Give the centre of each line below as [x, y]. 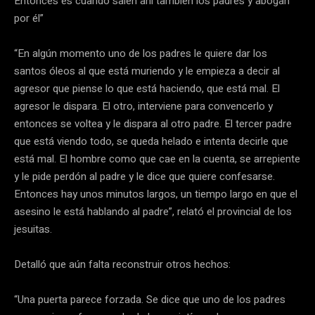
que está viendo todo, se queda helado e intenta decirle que [151, 142]
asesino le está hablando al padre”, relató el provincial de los [153, 212]
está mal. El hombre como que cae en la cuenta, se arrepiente [157, 159]
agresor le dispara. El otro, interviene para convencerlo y [143, 107]
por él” [29, 19]
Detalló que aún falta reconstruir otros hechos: [122, 265]
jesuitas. [33, 230]
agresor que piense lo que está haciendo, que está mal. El [147, 89]
